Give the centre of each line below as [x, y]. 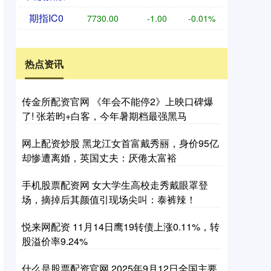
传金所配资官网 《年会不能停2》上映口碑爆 [118, 101]
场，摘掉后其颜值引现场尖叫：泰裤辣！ [109, 199]
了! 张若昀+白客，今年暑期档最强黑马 [104, 116]
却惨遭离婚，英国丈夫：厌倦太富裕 [99, 158]
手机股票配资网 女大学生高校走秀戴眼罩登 [115, 185]
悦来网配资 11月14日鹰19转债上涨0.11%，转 [121, 227]
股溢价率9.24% [55, 241]
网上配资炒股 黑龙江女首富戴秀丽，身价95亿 [120, 143]
